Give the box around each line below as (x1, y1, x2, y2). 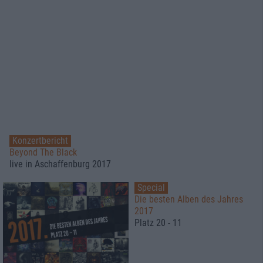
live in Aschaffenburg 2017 (9, 159, 111, 170)
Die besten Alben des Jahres (134, 194, 243, 205)
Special (137, 182, 165, 194)
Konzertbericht (12, 135, 68, 147)
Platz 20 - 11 (134, 217, 182, 229)
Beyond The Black (9, 147, 77, 159)
